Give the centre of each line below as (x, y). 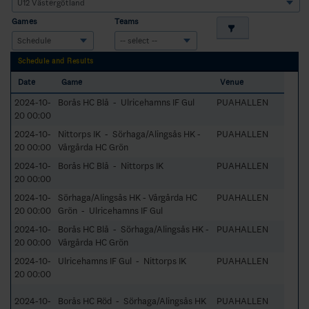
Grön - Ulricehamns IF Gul (110, 210)
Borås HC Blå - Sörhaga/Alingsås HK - (133, 229)
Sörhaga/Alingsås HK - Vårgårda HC (128, 197)
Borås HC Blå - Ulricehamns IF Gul (126, 102)
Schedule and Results (56, 61)
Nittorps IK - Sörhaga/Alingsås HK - (129, 134)
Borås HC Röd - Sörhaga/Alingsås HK (132, 301)
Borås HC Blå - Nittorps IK (111, 166)
